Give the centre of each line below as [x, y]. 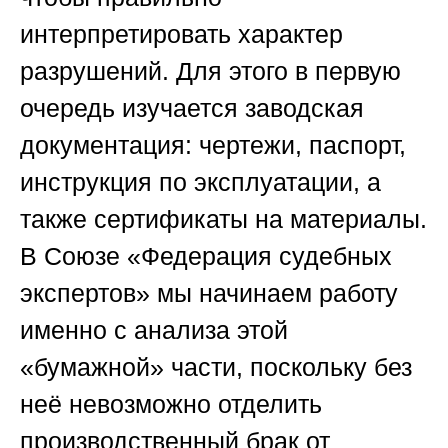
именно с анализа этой [154, 330]
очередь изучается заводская [192, 108]
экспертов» [85, 293]
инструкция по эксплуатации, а [200, 182]
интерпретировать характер [181, 34]
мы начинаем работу [274, 293]
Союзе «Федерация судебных [218, 256]
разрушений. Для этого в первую [210, 71]
